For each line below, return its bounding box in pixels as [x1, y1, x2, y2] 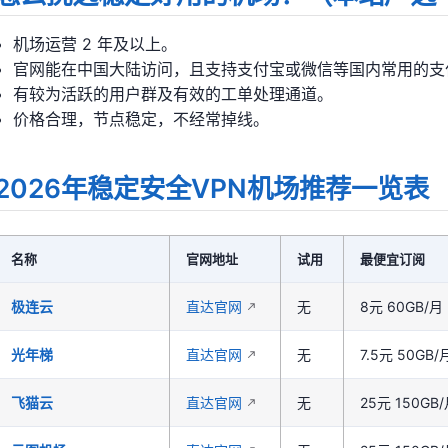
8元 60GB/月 [360, 298, 443, 316]
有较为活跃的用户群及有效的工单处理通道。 [13, 84, 334, 105]
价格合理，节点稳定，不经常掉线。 [13, 109, 270, 130]
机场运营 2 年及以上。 [13, 34, 178, 55]
